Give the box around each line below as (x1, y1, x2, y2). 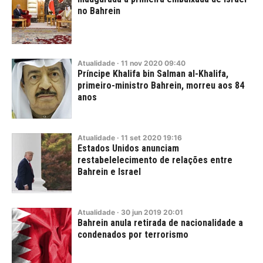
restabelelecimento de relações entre (77, 154, 232, 166)
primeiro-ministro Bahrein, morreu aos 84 (77, 80, 244, 91)
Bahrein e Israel (77, 166, 141, 177)
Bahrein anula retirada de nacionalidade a (77, 217, 243, 228)
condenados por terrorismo (77, 229, 188, 240)
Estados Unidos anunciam (77, 143, 179, 154)
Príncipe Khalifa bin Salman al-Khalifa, (77, 68, 228, 79)
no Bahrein (77, 5, 120, 16)
